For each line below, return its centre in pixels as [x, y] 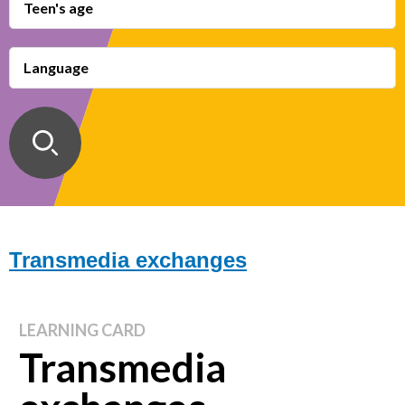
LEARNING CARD [82, 330]
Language [56, 67]
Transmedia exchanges [128, 260]
